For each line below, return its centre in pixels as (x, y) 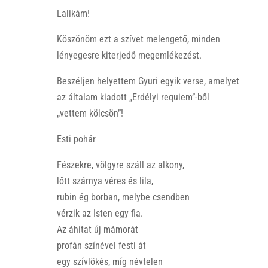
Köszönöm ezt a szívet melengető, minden (138, 39)
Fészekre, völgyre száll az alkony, (120, 165)
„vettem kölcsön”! (90, 113)
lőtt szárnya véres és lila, (105, 181)
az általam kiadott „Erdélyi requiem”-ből (133, 97)
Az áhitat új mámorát (97, 229)
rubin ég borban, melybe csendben (123, 197)
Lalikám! (73, 13)
